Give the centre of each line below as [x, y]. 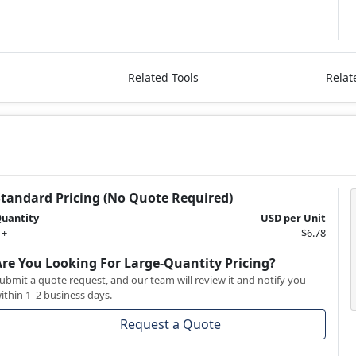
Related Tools [163, 77]
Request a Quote [171, 324]
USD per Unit [293, 217]
